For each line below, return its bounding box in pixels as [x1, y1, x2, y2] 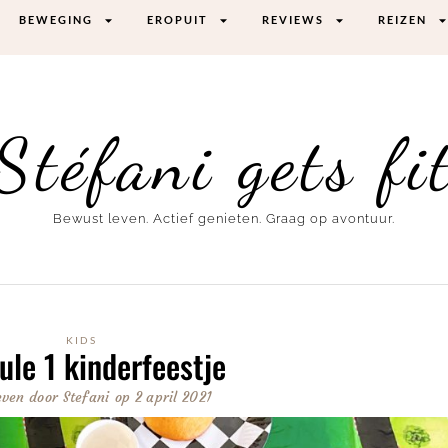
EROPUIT [147, 13, 209, 26]
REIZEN [378, 13, 428, 26]
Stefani [58, 387, 110, 406]
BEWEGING [19, 13, 94, 26]
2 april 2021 [134, 387, 213, 406]
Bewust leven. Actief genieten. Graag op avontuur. [53, 211, 395, 227]
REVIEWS [262, 13, 325, 26]
